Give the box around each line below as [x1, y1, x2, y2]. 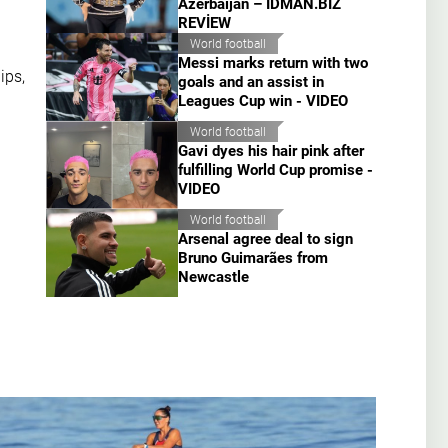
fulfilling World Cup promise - [178, 161, 373, 180]
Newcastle [178, 268, 249, 287]
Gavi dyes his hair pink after [178, 142, 364, 161]
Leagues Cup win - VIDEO [178, 92, 348, 111]
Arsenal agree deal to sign [178, 230, 353, 249]
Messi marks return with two [178, 54, 368, 73]
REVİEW [178, 14, 231, 33]
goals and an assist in [178, 73, 324, 92]
